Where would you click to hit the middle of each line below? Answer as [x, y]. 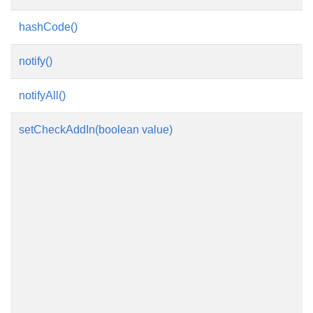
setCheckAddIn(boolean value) [96, 130]
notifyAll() [42, 95]
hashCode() [48, 27]
